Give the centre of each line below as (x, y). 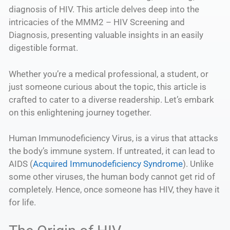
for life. (22, 203)
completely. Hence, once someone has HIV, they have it (114, 190)
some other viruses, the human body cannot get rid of (112, 177)
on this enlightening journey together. (80, 112)
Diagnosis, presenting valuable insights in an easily (106, 35)
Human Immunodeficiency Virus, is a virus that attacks (113, 138)
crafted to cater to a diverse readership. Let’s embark (111, 99)
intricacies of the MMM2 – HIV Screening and (97, 22)
